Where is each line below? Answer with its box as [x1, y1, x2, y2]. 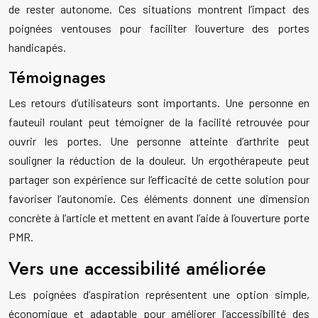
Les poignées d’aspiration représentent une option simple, [9, 287, 309, 302]
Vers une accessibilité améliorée [9, 256, 266, 282]
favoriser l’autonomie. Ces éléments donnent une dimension [9, 192, 309, 206]
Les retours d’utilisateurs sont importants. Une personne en [9, 96, 309, 110]
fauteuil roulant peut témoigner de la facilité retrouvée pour [9, 115, 309, 129]
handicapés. [9, 40, 66, 55]
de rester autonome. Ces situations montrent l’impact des [9, 2, 309, 16]
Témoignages [9, 65, 106, 90]
